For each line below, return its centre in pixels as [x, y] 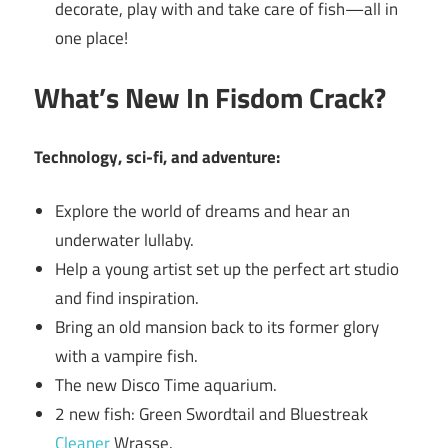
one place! [92, 37]
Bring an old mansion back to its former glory [217, 327]
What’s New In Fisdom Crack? [210, 98]
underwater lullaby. [125, 240]
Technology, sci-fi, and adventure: [157, 156]
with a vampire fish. [127, 356]
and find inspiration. [127, 298]
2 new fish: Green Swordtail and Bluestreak [212, 414]
